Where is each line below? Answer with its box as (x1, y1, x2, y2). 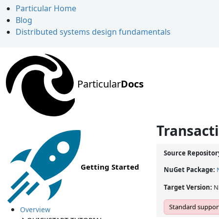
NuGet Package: (164, 165, 217, 175)
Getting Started (81, 162, 139, 172)
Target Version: (164, 183, 214, 192)
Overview (20, 205, 50, 215)
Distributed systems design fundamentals (16, 26, 171, 37)
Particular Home (16, 3, 76, 14)
